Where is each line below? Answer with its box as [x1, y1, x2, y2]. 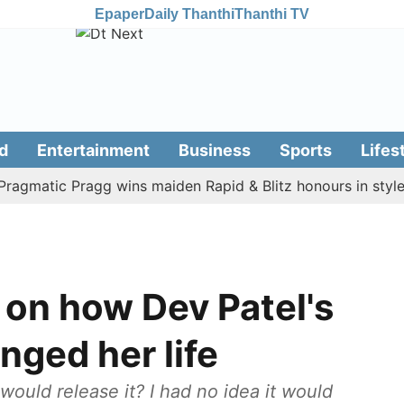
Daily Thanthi [144, 5, 234, 22]
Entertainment [36, 140, 150, 160]
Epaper [95, 5, 144, 22]
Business [178, 140, 251, 160]
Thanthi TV [234, 5, 309, 22]
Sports [279, 140, 332, 160]
